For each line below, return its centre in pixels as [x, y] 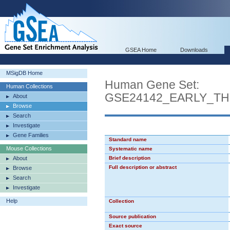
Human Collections [30, 86]
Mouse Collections [29, 148]
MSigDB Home [24, 73]
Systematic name [131, 149]
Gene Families [31, 135]
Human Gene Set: [152, 85]
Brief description [130, 158]
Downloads [194, 50]
